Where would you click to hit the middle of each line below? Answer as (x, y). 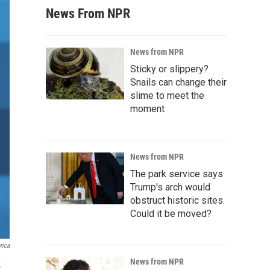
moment (147, 109)
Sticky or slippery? (169, 69)
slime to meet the (167, 96)
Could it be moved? (171, 214)
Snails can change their (178, 82)
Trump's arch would (170, 187)
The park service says (177, 174)
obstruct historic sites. (177, 200)
